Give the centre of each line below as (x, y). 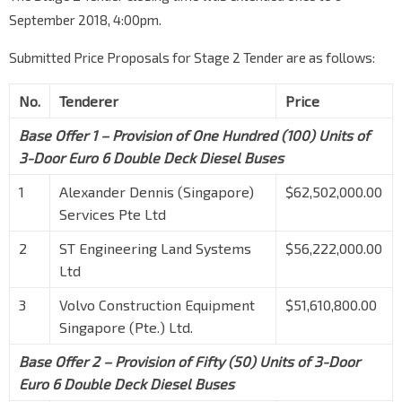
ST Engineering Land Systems (155, 249)
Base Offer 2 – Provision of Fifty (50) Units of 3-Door (189, 362)
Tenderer (89, 101)
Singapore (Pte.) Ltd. (126, 328)
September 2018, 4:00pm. (85, 20)
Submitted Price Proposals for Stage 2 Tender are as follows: (192, 58)
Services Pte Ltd (113, 214)
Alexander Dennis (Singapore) (157, 192)
